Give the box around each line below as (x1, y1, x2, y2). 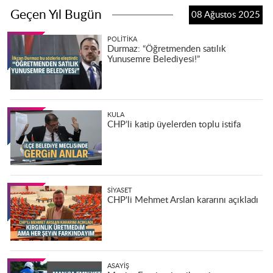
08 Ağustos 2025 (191, 10, 260, 19)
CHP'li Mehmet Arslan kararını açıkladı (107, 195, 258, 205)
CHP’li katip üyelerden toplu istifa (107, 119, 241, 129)
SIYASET (107, 186, 132, 194)
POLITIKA (107, 35, 137, 43)
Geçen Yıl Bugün (10, 9, 102, 22)
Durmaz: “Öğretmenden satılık (107, 44, 226, 54)
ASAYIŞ (107, 262, 129, 269)
